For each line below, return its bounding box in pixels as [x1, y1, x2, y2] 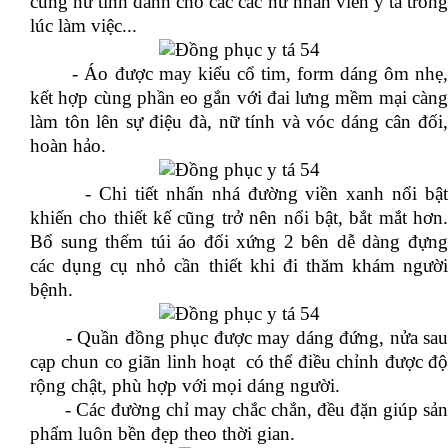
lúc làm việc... [30, 15, 137, 36]
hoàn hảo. [30, 135, 106, 156]
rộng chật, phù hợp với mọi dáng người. [30, 375, 340, 396]
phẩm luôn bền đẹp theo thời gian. [30, 423, 295, 444]
